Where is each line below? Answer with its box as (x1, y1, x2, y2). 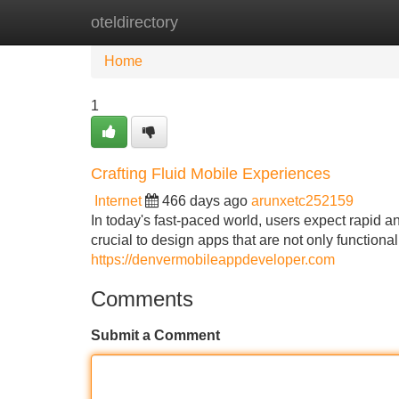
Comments (91, 287, 193, 311)
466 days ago (162, 193, 248, 208)
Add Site (320, 14, 374, 29)
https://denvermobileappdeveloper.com (91, 252, 335, 267)
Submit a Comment (91, 328, 220, 343)
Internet (94, 193, 142, 208)
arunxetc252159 (251, 193, 354, 208)
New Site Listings (183, 14, 293, 29)
